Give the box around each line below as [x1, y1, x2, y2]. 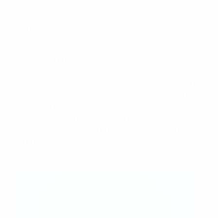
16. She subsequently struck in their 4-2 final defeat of [12, 112, 203, 123]
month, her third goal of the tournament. [12, 135, 155, 146]
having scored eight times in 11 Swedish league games [12, 22, 201, 34]
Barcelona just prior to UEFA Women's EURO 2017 [12, 11, 183, 22]
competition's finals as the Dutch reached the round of [12, 100, 205, 111]
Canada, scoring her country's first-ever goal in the [12, 89, 192, 100]
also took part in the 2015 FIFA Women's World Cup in [12, 77, 195, 88]
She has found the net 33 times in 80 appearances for [12, 54, 201, 65]
